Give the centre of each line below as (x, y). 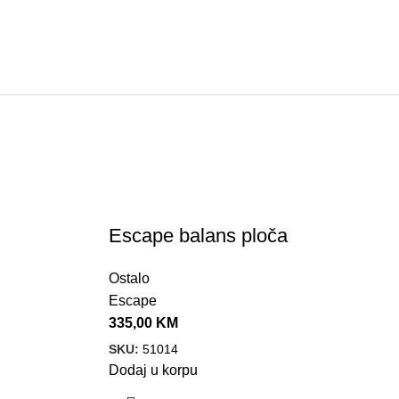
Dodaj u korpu (153, 370)
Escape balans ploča (198, 235)
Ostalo (129, 278)
